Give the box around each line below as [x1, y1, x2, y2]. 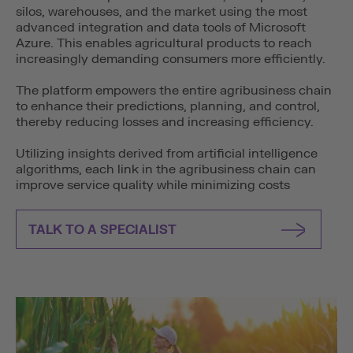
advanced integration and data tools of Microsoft [16, 20, 306, 35]
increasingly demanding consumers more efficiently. [16, 51, 325, 67]
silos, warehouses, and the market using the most [16, 4, 307, 20]
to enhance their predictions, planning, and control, [16, 98, 320, 114]
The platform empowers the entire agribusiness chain [16, 83, 332, 98]
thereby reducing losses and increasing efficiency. [16, 114, 314, 130]
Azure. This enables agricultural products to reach [16, 35, 312, 51]
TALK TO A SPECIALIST [28, 222, 176, 238]
